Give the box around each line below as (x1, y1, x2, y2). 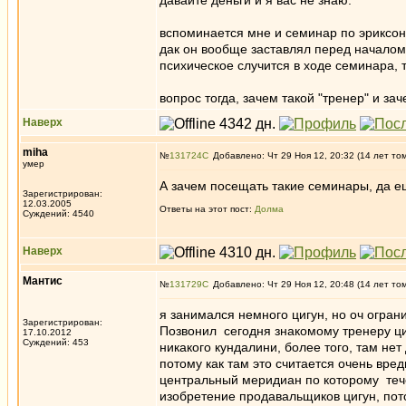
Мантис (23, 275, 63, 287)
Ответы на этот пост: (159, 204, 255, 214)
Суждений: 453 (23, 337, 89, 347)
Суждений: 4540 (23, 208, 94, 218)
